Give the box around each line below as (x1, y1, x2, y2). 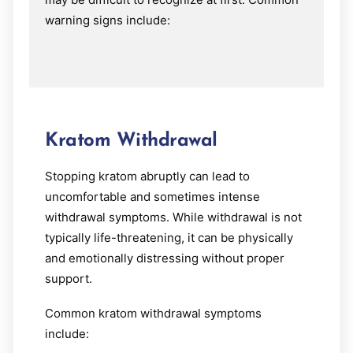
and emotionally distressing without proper (45, 250, 284, 266)
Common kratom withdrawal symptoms (45, 305, 262, 321)
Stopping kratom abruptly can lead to (45, 168, 250, 184)
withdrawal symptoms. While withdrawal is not (45, 209, 302, 225)
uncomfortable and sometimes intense (45, 188, 260, 204)
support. (45, 270, 92, 286)
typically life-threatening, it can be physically (45, 229, 293, 245)
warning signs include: (45, 12, 170, 28)
